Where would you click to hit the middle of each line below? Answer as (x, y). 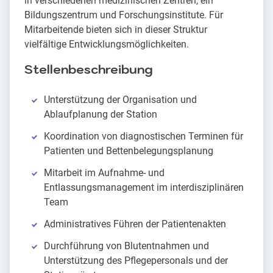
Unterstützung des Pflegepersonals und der (136, 261)
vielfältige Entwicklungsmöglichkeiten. (107, 44)
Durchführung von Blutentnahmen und (126, 246)
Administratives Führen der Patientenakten (135, 224)
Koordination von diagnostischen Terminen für (144, 136)
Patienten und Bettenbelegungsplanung (129, 151)
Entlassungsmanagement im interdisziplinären (144, 188)
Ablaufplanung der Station (101, 115)
